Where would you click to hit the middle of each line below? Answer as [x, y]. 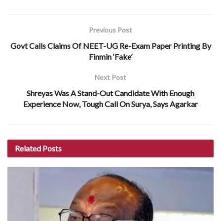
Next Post [110, 77]
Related [28, 148]
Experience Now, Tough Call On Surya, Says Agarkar [110, 104]
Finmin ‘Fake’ [110, 57]
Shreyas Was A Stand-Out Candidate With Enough [110, 93]
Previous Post [110, 30]
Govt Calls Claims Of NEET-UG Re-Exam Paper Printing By [110, 46]
